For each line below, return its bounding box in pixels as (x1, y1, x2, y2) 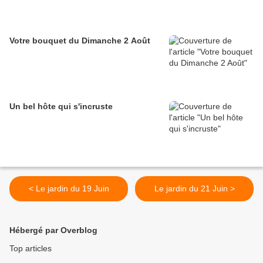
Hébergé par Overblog (9, 225, 97, 235)
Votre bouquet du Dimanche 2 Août (9, 36, 150, 46)
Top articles (9, 244, 52, 254)
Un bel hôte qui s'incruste (9, 102, 113, 112)
